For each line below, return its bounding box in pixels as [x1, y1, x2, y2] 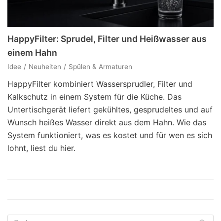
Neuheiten [29, 63, 61, 71]
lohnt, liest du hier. [7, 143, 75, 153]
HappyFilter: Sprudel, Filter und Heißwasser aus [7, 34, 207, 44]
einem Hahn [7, 47, 57, 58]
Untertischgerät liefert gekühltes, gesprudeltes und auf [7, 105, 213, 114]
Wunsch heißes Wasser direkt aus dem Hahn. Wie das [7, 117, 206, 127]
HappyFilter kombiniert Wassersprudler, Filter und [7, 79, 192, 89]
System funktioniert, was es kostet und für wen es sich [7, 130, 212, 140]
